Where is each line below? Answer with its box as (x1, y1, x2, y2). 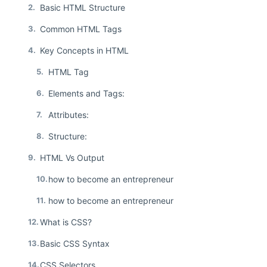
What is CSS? (40, 216, 92, 227)
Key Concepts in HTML (40, 45, 129, 55)
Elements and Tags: (48, 88, 125, 98)
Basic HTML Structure (40, 2, 125, 13)
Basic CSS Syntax (40, 238, 110, 249)
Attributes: (48, 109, 89, 120)
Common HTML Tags (40, 23, 122, 34)
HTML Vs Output (40, 152, 104, 163)
